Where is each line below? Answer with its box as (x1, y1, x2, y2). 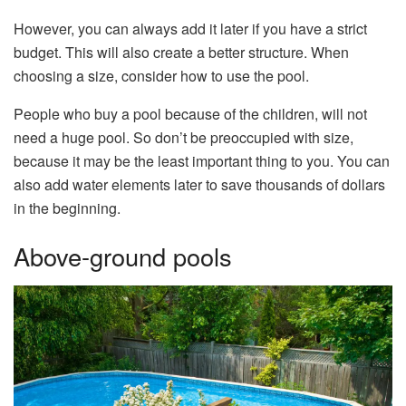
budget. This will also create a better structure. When (14, 41, 349, 63)
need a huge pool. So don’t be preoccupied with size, (14, 126, 353, 148)
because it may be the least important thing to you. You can (14, 150, 390, 171)
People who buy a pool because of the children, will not (14, 102, 367, 124)
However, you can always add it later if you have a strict (14, 17, 367, 39)
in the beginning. (14, 197, 121, 218)
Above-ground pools (14, 238, 232, 275)
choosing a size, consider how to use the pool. (14, 64, 309, 86)
